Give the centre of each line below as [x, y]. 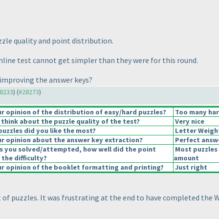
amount [186, 158]
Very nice [189, 121]
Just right [190, 167]
